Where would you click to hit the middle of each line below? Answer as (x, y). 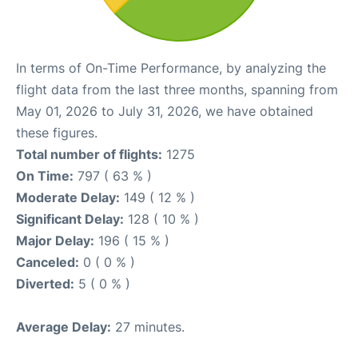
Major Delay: (55, 241)
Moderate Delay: (68, 198)
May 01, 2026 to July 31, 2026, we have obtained (165, 111)
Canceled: (48, 263)
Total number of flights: (89, 155)
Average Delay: (64, 327)
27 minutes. (148, 327)
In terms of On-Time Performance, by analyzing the (171, 68)
